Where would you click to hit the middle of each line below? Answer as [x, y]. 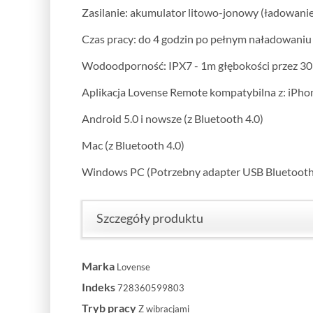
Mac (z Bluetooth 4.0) [133, 145]
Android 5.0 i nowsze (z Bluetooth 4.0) [173, 118]
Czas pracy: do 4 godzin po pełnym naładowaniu [197, 38]
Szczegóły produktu [150, 218]
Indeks [99, 286]
